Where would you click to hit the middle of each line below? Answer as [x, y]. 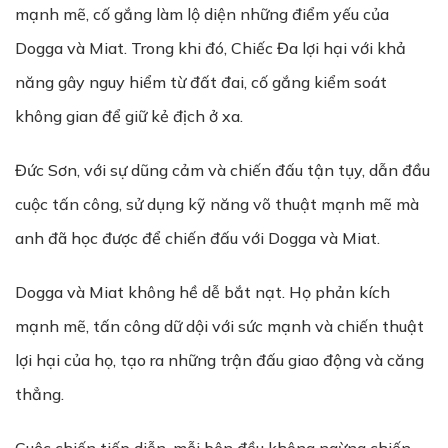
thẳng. [39, 394]
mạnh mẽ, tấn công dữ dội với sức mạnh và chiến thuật [219, 326]
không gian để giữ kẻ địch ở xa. [129, 116]
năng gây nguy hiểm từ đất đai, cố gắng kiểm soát [201, 82]
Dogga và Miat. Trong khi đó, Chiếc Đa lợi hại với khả [210, 48]
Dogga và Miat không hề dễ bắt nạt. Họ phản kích [202, 292]
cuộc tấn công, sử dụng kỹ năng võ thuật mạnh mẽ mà [217, 204]
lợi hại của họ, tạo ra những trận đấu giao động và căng [219, 360]
